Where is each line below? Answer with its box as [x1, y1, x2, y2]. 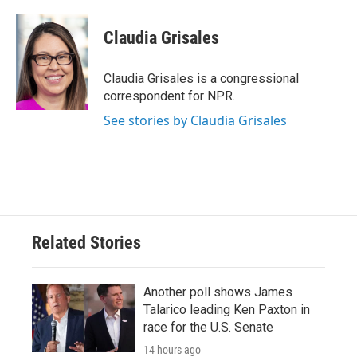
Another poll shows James [143, 284, 292, 300]
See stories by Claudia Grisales [104, 112, 287, 129]
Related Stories [32, 233, 141, 253]
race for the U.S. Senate [143, 320, 273, 335]
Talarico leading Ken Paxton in [143, 302, 310, 317]
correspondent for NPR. [104, 88, 235, 104]
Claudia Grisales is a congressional [104, 71, 299, 86]
